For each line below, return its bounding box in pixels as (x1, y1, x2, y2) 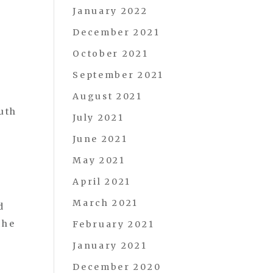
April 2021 (73, 176, 132, 187)
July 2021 (73, 112, 124, 123)
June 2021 (73, 133, 128, 144)
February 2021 (73, 219, 155, 230)
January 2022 (73, 5, 148, 16)
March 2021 (73, 197, 139, 208)
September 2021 (73, 69, 164, 80)
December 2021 (73, 27, 160, 38)
